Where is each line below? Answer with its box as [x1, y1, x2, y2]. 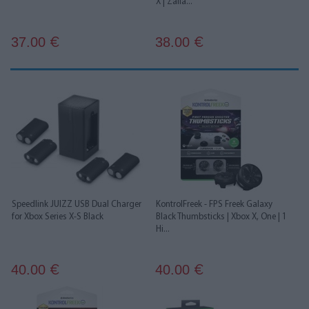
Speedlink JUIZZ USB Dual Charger [12, 200, 141, 209]
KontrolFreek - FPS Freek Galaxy [156, 200, 272, 209]
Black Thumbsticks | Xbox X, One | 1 [156, 212, 287, 221]
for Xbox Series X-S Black [12, 212, 103, 221]
